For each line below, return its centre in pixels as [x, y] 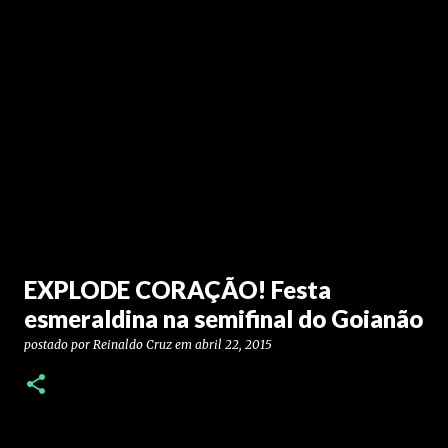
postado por [58, 344]
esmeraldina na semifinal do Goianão [223, 318]
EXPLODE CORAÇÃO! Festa [177, 289]
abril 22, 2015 [233, 344]
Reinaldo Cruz [132, 344]
